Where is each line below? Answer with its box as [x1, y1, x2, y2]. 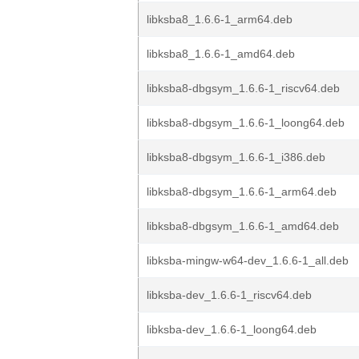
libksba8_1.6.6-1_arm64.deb [147, 13, 292, 26]
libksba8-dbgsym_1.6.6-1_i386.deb [147, 151, 325, 163]
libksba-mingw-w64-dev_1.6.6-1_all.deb [147, 254, 349, 267]
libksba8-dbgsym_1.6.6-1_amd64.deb [147, 220, 339, 232]
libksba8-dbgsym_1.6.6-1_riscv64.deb [147, 82, 340, 95]
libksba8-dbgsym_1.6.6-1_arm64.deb [147, 185, 337, 198]
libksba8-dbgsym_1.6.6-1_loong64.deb [147, 116, 345, 129]
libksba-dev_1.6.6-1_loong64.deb [147, 323, 317, 336]
